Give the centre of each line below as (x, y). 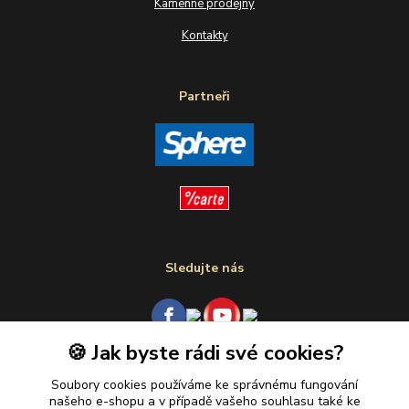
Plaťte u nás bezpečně (204, 375)
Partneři (204, 96)
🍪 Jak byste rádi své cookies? (204, 353)
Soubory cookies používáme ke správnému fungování (204, 385)
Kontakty (204, 36)
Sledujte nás (204, 267)
